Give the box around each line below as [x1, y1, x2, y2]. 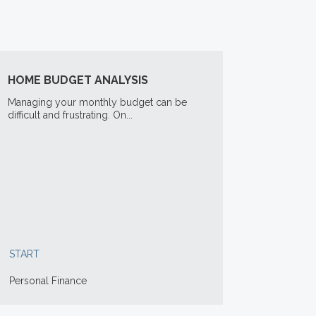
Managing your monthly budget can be [7, 97, 187, 108]
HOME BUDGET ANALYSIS [7, 73, 148, 87]
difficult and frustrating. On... [7, 109, 133, 121]
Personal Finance [8, 275, 87, 286]
